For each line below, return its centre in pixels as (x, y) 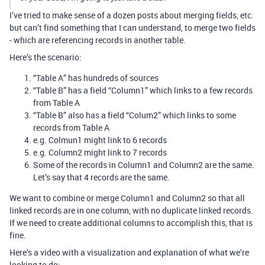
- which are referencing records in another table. (98, 40)
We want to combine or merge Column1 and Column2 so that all (127, 198)
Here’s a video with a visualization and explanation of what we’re (129, 252)
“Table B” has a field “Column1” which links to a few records (143, 90)
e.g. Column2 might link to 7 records (100, 152)
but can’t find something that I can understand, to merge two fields (132, 28)
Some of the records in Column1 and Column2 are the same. (144, 165)
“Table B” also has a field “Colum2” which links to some (135, 115)
